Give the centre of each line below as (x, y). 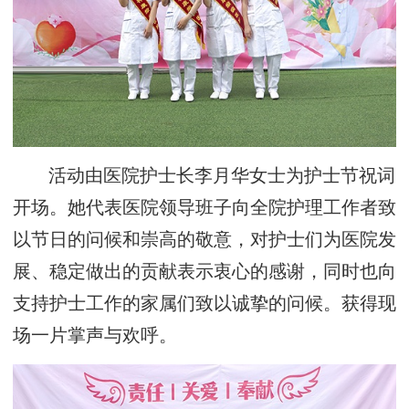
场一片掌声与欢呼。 (95, 336)
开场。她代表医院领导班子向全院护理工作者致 (204, 208)
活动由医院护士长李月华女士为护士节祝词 (222, 176)
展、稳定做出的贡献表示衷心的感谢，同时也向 (204, 272)
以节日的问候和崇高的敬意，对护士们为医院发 (204, 240)
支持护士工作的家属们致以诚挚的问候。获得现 (204, 304)
